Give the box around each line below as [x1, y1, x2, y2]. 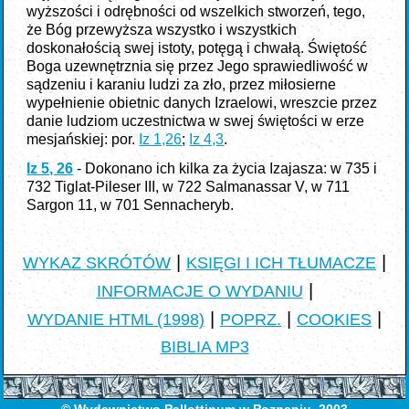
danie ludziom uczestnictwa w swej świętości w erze [26, 113, 365, 129]
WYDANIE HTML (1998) [27, 310, 204, 329]
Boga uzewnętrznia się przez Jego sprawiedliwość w [26, 58, 369, 74]
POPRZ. [220, 310, 281, 329]
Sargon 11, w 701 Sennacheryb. [26, 197, 235, 213]
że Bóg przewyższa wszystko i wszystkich [26, 22, 298, 37]
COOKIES [297, 310, 372, 329]
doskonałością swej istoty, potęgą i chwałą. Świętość [26, 40, 368, 56]
